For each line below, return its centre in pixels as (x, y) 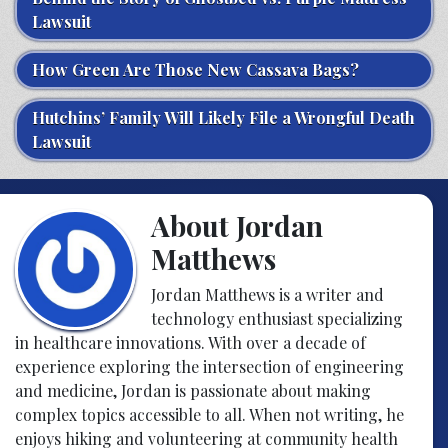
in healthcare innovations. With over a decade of (190, 343)
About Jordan (236, 226)
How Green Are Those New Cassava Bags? (195, 70)
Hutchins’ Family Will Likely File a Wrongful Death (223, 118)
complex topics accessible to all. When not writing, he (209, 415)
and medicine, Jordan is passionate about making (193, 391)
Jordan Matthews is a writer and (267, 295)
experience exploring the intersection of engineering (209, 367)
